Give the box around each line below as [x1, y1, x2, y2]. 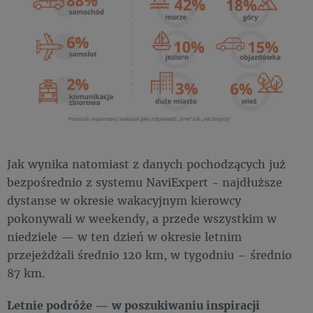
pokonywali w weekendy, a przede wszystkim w [7, 211, 277, 226]
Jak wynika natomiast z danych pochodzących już [7, 156, 286, 172]
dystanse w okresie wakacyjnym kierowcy [7, 193, 241, 208]
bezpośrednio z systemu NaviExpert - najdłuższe [7, 175, 282, 190]
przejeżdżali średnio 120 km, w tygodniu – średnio [7, 247, 292, 263]
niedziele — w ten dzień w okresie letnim [7, 229, 242, 245]
